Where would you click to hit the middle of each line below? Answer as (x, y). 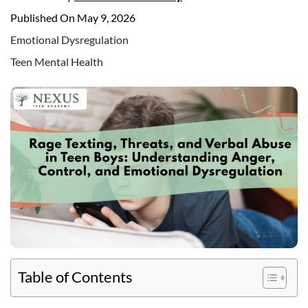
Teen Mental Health (57, 61)
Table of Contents (75, 277)
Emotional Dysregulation (69, 39)
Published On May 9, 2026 (73, 17)
